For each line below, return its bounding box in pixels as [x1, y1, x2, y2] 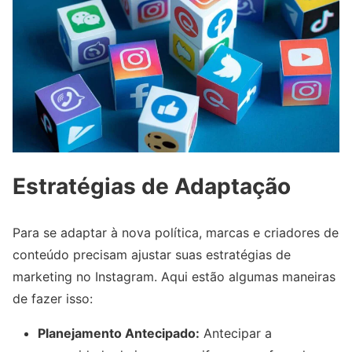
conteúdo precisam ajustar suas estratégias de [13, 247, 291, 263]
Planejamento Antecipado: [38, 325, 200, 342]
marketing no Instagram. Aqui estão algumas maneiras [13, 269, 335, 285]
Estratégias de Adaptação [13, 173, 291, 200]
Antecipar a [200, 325, 272, 342]
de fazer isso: [13, 291, 93, 307]
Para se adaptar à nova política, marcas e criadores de [13, 225, 339, 241]
